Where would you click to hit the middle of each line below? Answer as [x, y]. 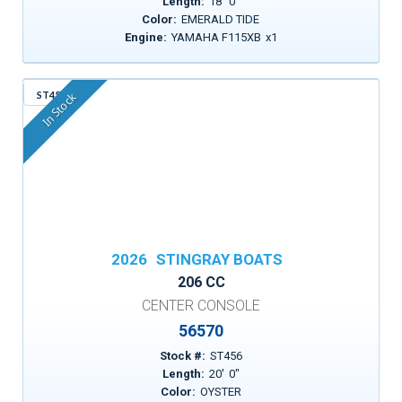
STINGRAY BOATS [219, 259]
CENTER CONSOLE [201, 306]
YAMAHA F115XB [216, 37]
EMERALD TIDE [221, 19]
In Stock [59, 110]
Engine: [145, 37]
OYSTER [220, 392]
